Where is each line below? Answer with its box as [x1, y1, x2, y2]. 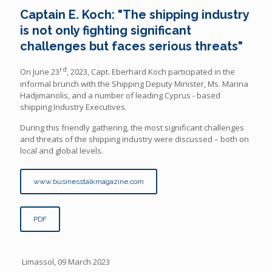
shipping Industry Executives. [20, 101, 127, 112]
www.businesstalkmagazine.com [33, 177, 144, 186]
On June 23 [20, 66, 59, 78]
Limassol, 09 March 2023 [20, 256, 110, 267]
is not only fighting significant [20, 23, 191, 38]
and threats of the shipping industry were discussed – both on [20, 133, 249, 144]
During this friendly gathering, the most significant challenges [20, 121, 244, 133]
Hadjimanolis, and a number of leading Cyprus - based [20, 89, 220, 101]
